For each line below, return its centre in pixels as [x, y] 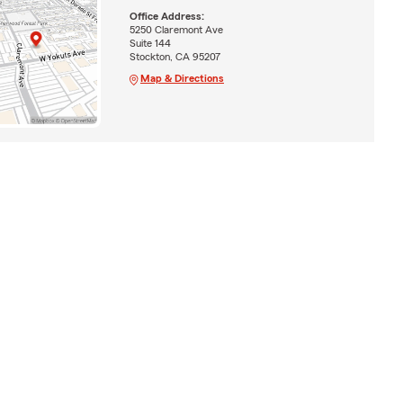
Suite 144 [150, 44]
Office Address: [166, 17]
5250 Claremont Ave [176, 30]
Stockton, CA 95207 [175, 57]
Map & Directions [182, 79]
